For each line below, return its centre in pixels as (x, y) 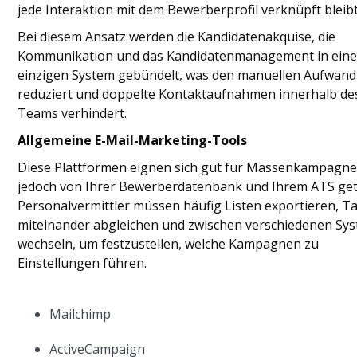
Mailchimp (80, 314)
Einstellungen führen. (82, 263)
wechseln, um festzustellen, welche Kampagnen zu (169, 244)
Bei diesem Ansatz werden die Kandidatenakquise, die (177, 37)
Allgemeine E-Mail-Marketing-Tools (133, 140)
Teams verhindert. (73, 113)
